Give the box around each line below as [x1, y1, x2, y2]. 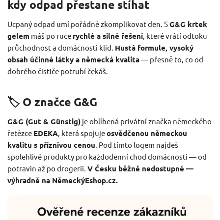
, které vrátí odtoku [143, 31, 207, 41]
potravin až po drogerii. [7, 163, 87, 173]
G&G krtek [169, 19, 207, 29]
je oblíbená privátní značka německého [81, 116, 212, 126]
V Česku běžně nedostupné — [87, 163, 193, 173]
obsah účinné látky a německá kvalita [7, 55, 139, 65]
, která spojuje [58, 128, 107, 137]
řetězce [7, 128, 33, 137]
